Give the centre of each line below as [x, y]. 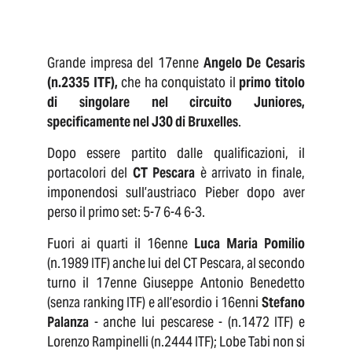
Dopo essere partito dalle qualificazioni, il [176, 153]
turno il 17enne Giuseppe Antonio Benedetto [176, 283]
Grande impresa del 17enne [125, 63]
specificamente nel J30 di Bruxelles [143, 122]
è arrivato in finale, [250, 173]
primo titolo [270, 82]
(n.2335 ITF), [84, 82]
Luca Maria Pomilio [249, 244]
